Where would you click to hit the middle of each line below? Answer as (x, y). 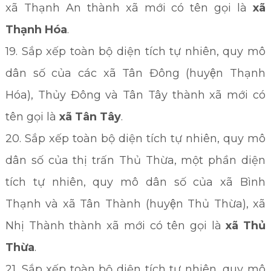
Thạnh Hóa (36, 30)
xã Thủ (246, 226)
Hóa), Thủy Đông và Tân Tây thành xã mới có (135, 95)
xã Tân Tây (90, 117)
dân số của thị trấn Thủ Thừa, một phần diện (135, 160)
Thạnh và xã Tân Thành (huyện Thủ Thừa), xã (135, 204)
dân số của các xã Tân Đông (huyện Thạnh (135, 73)
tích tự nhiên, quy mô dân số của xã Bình (135, 182)
